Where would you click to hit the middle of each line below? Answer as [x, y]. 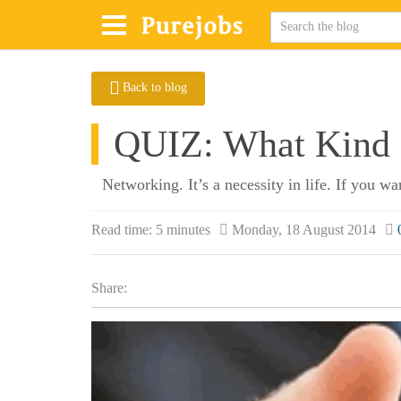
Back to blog [155, 87]
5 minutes [183, 230]
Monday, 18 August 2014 [304, 230]
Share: [109, 288]
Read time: [122, 230]
